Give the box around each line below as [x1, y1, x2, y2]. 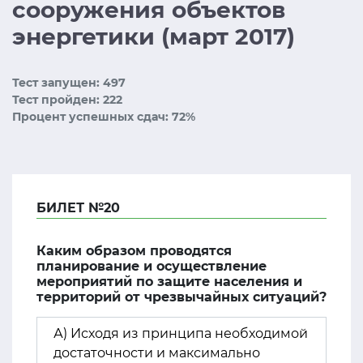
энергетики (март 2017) [12, 23, 295, 50]
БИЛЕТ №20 [36, 200, 120, 216]
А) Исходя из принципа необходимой [53, 326, 308, 341]
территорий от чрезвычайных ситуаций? [36, 289, 327, 305]
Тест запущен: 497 [12, 75, 126, 90]
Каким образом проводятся [36, 243, 232, 258]
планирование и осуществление [36, 258, 267, 274]
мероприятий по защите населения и [36, 274, 302, 289]
